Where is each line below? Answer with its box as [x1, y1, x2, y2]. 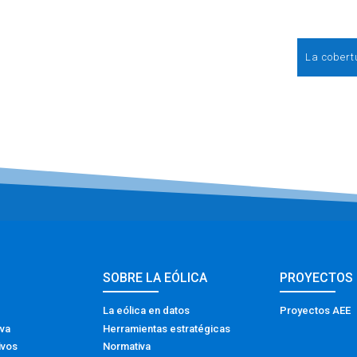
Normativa [103, 340, 151, 353]
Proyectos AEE [279, 304, 351, 317]
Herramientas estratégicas [103, 322, 231, 335]
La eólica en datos [103, 304, 190, 317]
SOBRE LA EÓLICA [103, 270, 208, 286]
